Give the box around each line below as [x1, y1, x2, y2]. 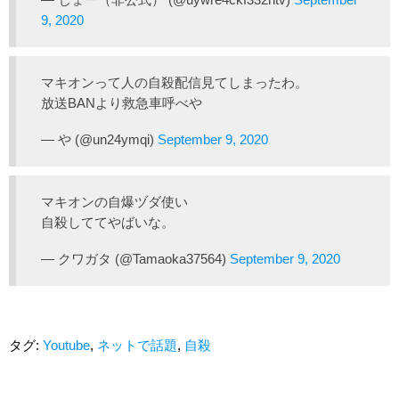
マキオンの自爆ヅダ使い [41, 194, 188, 210]
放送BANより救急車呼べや [41, 95, 202, 111]
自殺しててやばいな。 [41, 215, 175, 231]
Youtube [43, 338, 90, 354]
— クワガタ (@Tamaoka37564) [41, 251, 230, 267]
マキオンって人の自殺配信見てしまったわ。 [41, 75, 308, 91]
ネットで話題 [97, 338, 177, 354]
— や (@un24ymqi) [41, 132, 158, 148]
